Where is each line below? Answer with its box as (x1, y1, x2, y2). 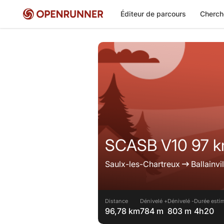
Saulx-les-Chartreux (105, 159, 180, 169)
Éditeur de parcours (120, 9, 186, 18)
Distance (105, 197, 128, 204)
